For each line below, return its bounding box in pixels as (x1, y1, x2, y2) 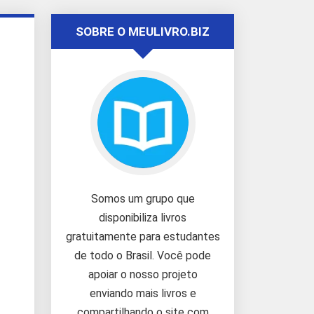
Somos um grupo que (90, 192, 195, 205)
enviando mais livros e (89, 287, 196, 300)
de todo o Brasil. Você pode (74, 249, 211, 262)
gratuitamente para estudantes (65, 230, 220, 243)
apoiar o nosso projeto (88, 268, 198, 281)
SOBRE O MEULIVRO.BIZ (76, 25, 210, 39)
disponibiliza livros (99, 211, 186, 224)
